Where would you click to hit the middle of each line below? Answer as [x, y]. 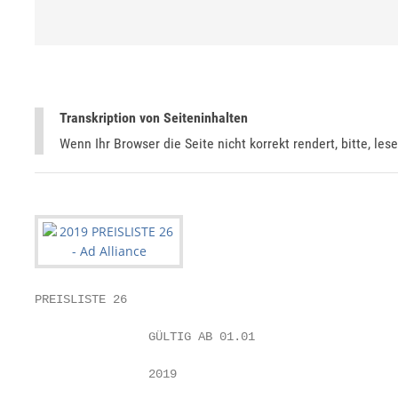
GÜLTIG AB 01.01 [145, 337]
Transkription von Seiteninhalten [154, 118]
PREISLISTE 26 [81, 299]
